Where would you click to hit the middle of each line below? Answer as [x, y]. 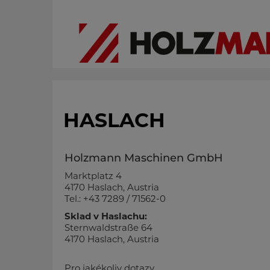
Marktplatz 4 [93, 176]
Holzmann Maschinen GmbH [144, 158]
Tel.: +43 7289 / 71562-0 [115, 199]
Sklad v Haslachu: [106, 216]
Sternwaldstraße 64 [108, 228]
